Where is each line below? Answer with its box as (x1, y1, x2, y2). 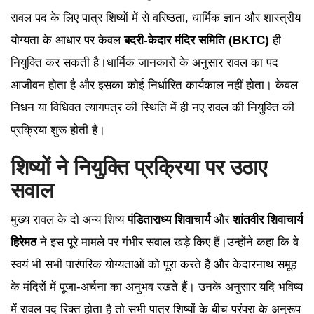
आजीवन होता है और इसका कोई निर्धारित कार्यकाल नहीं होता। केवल (11, 78, 298, 93)
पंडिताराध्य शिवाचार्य (128, 213, 210, 227)
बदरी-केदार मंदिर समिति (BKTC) (124, 34, 269, 48)
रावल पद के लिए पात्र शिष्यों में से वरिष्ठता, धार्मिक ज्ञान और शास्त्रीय (11, 11, 301, 25)
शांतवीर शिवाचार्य (233, 213, 303, 227)
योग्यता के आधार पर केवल (11, 34, 124, 48)
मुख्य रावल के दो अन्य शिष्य (11, 213, 128, 227)
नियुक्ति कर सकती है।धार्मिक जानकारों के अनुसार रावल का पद (11, 56, 278, 70)
